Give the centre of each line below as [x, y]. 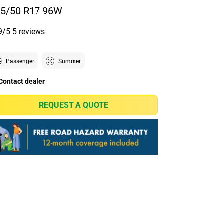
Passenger [20, 61]
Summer [69, 61]
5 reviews [28, 32]
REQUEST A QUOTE [74, 105]
